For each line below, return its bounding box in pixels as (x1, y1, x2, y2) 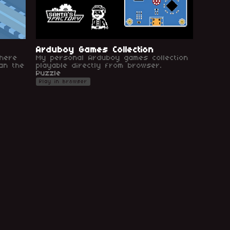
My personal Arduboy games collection (36, 54, 188, 62)
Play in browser (39, 78, 87, 85)
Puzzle (36, 69, 61, 78)
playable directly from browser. (36, 62, 162, 70)
